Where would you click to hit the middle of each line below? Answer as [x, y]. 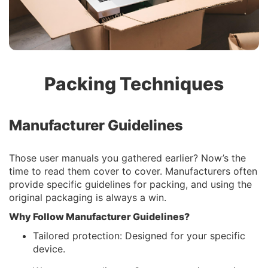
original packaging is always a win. [88, 197]
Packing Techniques [134, 83]
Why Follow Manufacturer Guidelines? [99, 216]
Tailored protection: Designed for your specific [139, 235]
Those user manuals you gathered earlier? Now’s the [127, 158]
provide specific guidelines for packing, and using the [130, 184]
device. [49, 249]
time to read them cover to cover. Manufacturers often [133, 171]
